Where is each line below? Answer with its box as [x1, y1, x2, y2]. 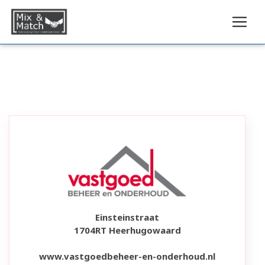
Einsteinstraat [95, 211, 159, 223]
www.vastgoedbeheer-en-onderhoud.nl [39, 250, 215, 262]
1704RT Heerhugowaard [73, 224, 181, 236]
